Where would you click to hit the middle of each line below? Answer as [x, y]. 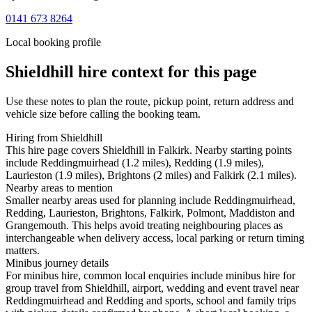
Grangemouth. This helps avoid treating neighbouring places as [144, 226]
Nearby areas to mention [59, 188]
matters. [23, 251]
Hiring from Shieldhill [54, 138]
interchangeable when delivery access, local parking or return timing [155, 238]
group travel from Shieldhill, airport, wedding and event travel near [152, 288]
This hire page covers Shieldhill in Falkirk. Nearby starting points [149, 150]
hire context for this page [165, 72]
